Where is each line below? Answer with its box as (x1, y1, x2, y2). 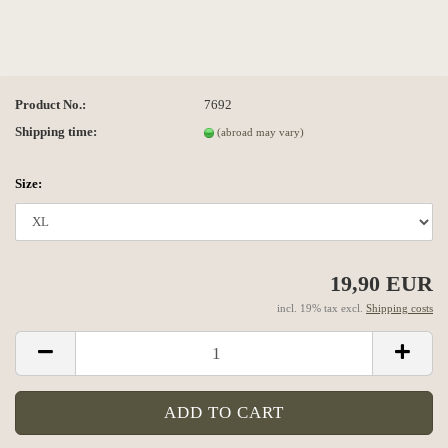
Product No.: (15, 96, 86, 112)
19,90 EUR (330, 271, 433, 296)
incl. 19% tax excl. (277, 302, 366, 314)
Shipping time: (15, 123, 97, 139)
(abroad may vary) (217, 125, 305, 138)
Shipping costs (366, 302, 433, 314)
